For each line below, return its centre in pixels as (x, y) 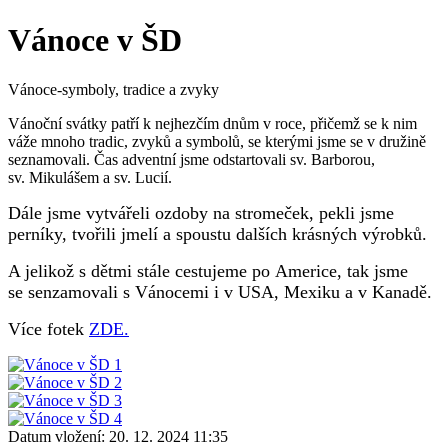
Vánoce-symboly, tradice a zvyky (113, 89)
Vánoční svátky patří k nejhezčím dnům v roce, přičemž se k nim (212, 123)
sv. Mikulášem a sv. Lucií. (92, 177)
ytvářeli (125, 212)
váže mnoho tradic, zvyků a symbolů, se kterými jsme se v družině (217, 141)
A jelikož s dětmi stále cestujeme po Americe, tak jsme (208, 270)
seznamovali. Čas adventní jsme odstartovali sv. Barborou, (191, 159)
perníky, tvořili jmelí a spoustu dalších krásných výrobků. (220, 233)
